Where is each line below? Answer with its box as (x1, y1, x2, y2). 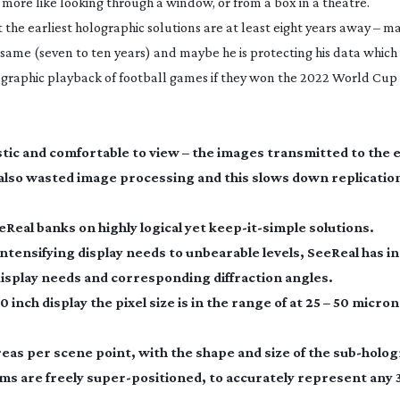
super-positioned (87, 370, 202, 385)
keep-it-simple (209, 220, 306, 235)
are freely (18, 370, 87, 385)
